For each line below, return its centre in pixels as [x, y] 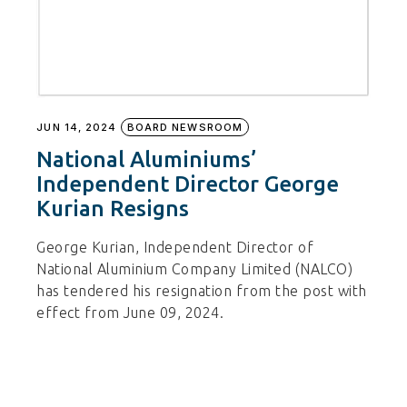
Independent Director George [188, 184]
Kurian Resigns [113, 208]
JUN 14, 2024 [77, 127]
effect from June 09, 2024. [130, 312]
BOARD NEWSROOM [185, 127]
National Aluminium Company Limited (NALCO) [195, 268]
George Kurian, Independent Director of [175, 247]
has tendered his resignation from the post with [202, 290]
